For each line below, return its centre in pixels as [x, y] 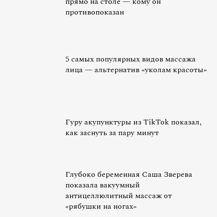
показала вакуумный [103, 185]
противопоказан [95, 12]
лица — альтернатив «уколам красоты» [136, 70]
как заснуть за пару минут [112, 133]
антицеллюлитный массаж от [119, 196]
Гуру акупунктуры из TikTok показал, [133, 122]
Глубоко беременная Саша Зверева [129, 174]
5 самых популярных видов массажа [131, 59]
